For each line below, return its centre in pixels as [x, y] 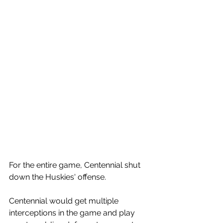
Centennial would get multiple [65, 201]
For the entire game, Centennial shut [76, 165]
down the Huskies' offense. [58, 177]
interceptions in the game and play [73, 213]
